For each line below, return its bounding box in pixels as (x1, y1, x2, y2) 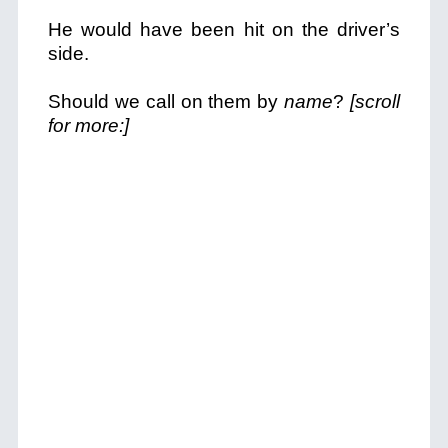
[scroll (350, 91, 401, 112)
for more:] (47, 115, 129, 136)
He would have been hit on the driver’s (47, 19, 401, 40)
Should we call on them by (47, 91, 285, 112)
